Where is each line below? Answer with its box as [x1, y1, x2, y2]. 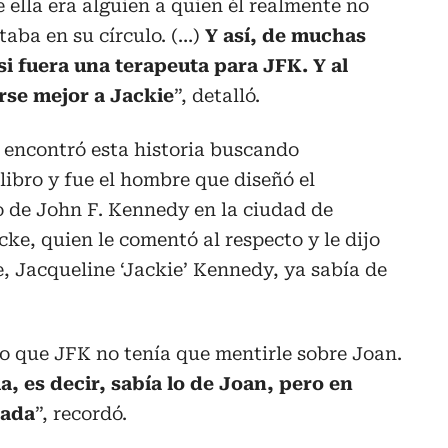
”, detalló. [174, 85, 260, 107]
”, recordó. [35, 403, 127, 425]
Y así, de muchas [205, 25, 366, 47]
